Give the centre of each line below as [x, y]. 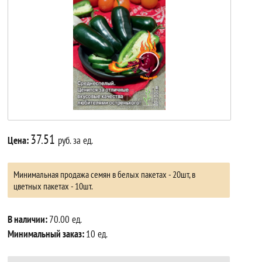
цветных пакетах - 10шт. [54, 186]
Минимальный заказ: [47, 234]
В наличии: [29, 219]
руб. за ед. [76, 140]
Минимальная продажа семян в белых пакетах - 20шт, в [105, 174]
